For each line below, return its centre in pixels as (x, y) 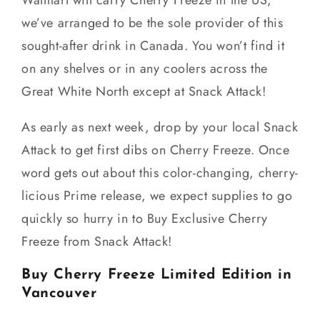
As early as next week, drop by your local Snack (160, 127)
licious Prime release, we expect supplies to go (157, 195)
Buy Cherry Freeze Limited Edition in (157, 275)
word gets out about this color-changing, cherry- (160, 172)
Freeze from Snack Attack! (97, 241)
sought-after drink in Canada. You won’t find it (153, 45)
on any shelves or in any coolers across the (145, 68)
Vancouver (59, 293)
